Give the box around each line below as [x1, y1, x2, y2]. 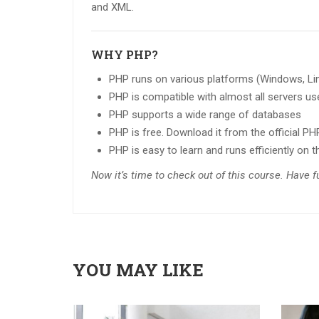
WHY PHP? [91, 47, 158, 63]
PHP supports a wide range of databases [109, 108, 301, 122]
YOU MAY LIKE [73, 258, 204, 282]
